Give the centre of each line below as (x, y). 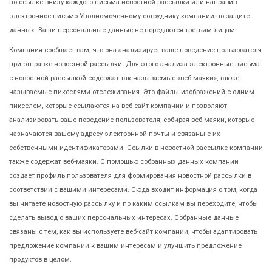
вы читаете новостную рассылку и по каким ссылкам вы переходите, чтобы (134, 203)
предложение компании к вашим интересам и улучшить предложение (125, 245)
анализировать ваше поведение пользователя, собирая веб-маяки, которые (132, 120)
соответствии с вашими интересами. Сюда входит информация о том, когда (133, 189)
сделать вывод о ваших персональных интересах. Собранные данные (124, 217)
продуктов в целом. (40, 259)
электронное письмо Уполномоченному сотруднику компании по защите (129, 16)
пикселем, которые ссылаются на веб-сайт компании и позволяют (118, 106)
